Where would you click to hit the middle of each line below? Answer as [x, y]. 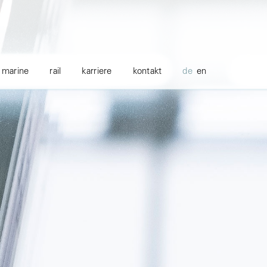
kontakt [147, 72]
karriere [97, 72]
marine [15, 72]
